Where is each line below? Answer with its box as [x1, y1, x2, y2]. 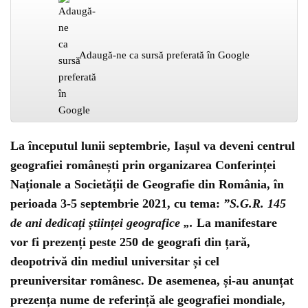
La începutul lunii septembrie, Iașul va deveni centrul [10, 139, 295, 153]
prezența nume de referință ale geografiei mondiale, [10, 293, 285, 307]
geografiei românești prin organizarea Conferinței [10, 158, 276, 172]
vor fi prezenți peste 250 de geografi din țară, [10, 235, 250, 249]
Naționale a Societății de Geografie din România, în [10, 177, 284, 191]
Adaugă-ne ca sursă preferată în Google [79, 49, 250, 60]
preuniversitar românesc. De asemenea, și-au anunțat [10, 274, 294, 287]
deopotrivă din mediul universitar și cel [10, 254, 219, 268]
